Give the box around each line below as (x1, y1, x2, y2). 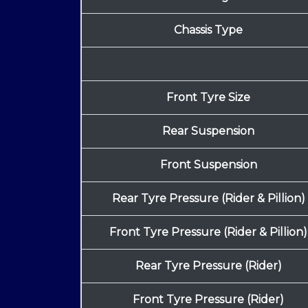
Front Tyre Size (166, 90, 250, 104)
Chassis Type (174, 23, 243, 36)
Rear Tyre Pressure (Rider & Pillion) (111, 191, 305, 205)
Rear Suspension (162, 124, 254, 137)
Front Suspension (159, 157, 257, 171)
